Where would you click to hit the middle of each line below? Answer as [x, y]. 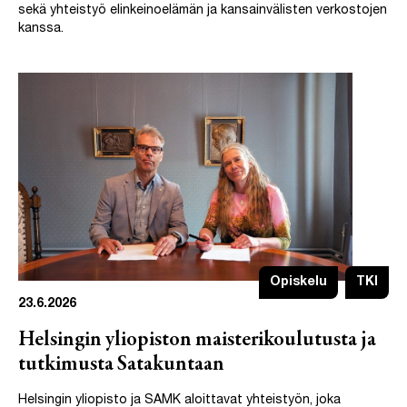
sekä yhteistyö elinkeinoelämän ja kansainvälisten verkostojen [203, 10]
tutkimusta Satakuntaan [121, 365]
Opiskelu [298, 283]
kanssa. [41, 29]
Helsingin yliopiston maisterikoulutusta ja [197, 340]
